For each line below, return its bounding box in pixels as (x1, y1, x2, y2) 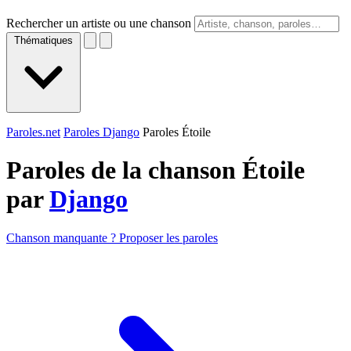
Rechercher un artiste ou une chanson (6, 16, 191, 30)
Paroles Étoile (143, 125, 211, 139)
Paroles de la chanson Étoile (6, 156, 305, 185)
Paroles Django (63, 125, 139, 139)
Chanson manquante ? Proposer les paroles (6, 230, 218, 244)
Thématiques (14, 34, 73, 46)
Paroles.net (6, 125, 60, 139)
